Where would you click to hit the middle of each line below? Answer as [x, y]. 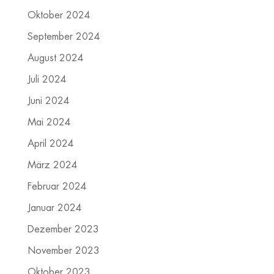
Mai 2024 [49, 123]
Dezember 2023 [63, 230]
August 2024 [55, 58]
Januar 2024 [54, 208]
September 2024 [64, 37]
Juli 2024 [47, 80]
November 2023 [63, 251]
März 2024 [52, 165]
